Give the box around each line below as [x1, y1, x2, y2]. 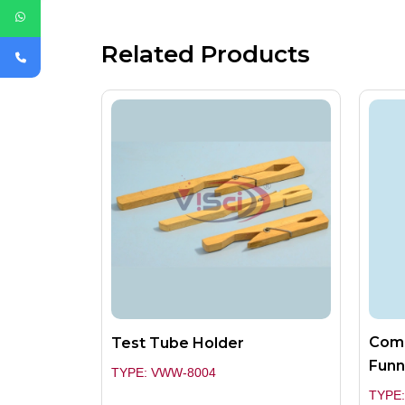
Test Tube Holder [111, 334, 244, 353]
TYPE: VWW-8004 [111, 365, 216, 381]
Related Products [101, 40, 310, 70]
